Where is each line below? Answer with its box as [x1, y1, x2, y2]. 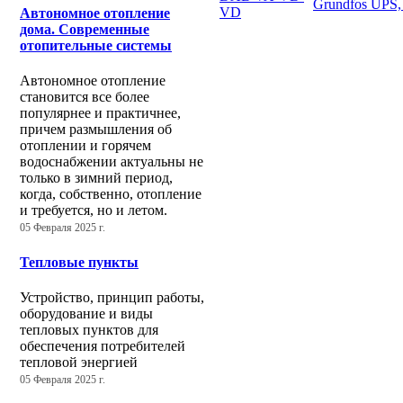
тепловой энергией [20, 354, 138, 370]
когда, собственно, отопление [20, 186, 201, 202]
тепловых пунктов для [20, 322, 158, 337]
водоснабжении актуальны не [20, 154, 203, 170]
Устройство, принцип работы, [20, 290, 204, 305]
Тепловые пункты [20, 254, 139, 270]
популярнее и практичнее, [20, 105, 181, 121]
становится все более [20, 89, 149, 105]
